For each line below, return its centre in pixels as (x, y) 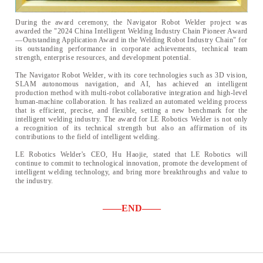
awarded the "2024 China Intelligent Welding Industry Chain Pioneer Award (131, 31)
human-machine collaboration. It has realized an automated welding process (131, 102)
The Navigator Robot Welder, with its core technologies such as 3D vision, (131, 75)
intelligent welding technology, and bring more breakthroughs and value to (131, 172)
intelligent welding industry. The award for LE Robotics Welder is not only (131, 119)
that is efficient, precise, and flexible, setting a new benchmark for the (131, 111)
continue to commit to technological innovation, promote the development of (131, 163)
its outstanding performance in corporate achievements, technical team (131, 49)
